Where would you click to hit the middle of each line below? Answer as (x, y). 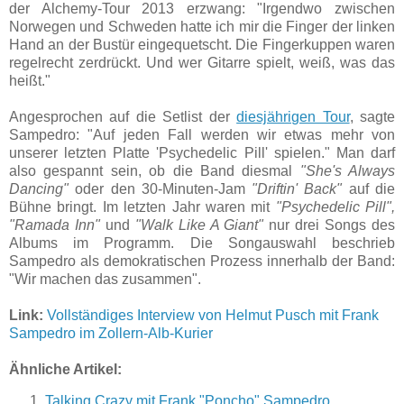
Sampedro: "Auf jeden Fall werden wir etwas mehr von (202, 134)
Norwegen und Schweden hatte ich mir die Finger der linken (202, 26)
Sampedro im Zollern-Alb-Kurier (111, 333)
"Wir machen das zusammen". (105, 279)
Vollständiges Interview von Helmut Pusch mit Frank (213, 315)
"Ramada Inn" (57, 225)
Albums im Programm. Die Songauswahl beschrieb (202, 243)
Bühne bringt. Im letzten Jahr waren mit (142, 207)
